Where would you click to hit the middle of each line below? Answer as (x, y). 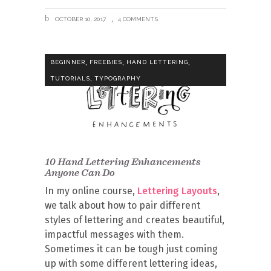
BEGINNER (68, 62)
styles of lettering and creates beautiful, (135, 220)
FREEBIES (106, 62)
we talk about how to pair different (122, 205)
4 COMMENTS (138, 19)
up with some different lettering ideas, (131, 263)
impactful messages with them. (114, 234)
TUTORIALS (70, 78)
